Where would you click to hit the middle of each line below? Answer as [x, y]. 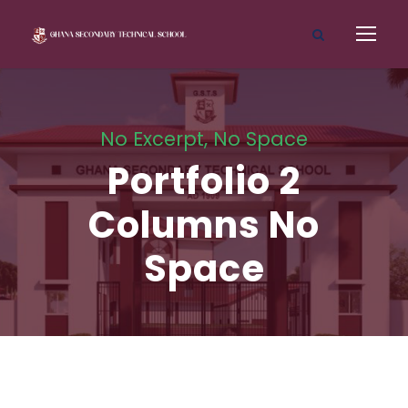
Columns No [204, 225]
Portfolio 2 [204, 181]
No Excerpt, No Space [204, 139]
